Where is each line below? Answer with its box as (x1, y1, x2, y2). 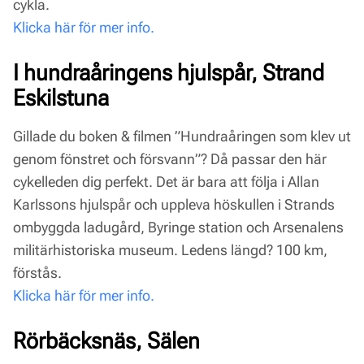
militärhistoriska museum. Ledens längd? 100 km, (13, 240, 327, 258)
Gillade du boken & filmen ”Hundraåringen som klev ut (13, 127, 351, 145)
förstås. (13, 263, 62, 281)
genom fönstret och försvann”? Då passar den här (13, 149, 327, 167)
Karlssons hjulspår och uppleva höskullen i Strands (13, 195, 335, 213)
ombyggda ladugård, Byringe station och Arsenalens (13, 218, 344, 236)
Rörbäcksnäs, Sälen (13, 327, 200, 354)
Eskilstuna (13, 84, 109, 111)
